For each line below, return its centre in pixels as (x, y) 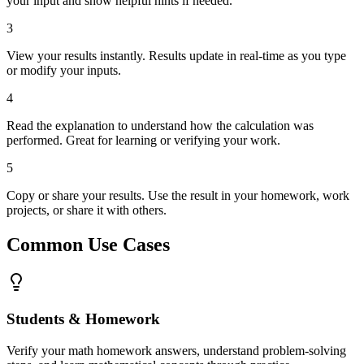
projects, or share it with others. (87, 210)
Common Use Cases (88, 245)
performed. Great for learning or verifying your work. (143, 141)
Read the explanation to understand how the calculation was (160, 126)
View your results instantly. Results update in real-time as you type (176, 56)
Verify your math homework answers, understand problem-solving (176, 350)
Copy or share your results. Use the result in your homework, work (178, 196)
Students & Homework (83, 318)
